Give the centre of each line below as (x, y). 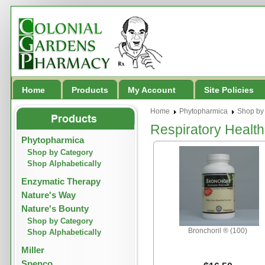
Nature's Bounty (55, 209)
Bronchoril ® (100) (218, 231)
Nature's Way (49, 195)
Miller (33, 250)
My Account (152, 90)
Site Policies (229, 90)
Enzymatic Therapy (61, 181)
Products (90, 90)
